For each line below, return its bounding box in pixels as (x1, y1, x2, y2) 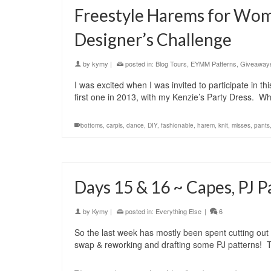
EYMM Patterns (191, 59, 237, 69)
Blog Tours (155, 59, 187, 69)
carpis (106, 121, 123, 130)
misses (232, 121, 250, 130)
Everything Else (155, 206, 201, 217)
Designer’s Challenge (74, 29, 232, 50)
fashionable (161, 121, 194, 130)
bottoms (80, 121, 103, 130)
